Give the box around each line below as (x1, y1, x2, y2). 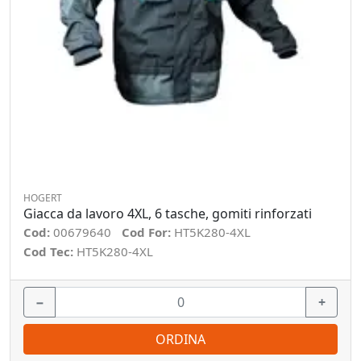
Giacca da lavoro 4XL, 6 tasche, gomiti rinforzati (23, 205, 312, 222)
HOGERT (23, 191, 62, 205)
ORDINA (156, 330, 205, 348)
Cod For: (122, 224, 174, 240)
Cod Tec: (23, 243, 77, 259)
